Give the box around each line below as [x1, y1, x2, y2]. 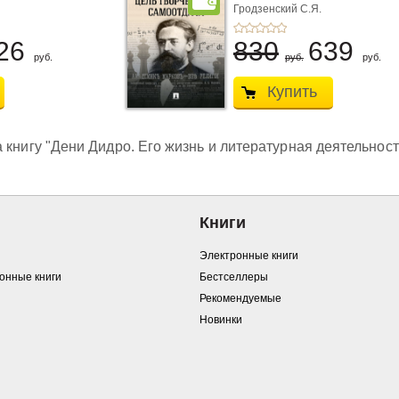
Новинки [199, 313, 242, 326]
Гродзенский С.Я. [232, 3, 322, 15]
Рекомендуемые [199, 292, 281, 305]
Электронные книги [199, 249, 298, 262]
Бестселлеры [199, 271, 268, 283]
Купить [266, 83, 317, 101]
